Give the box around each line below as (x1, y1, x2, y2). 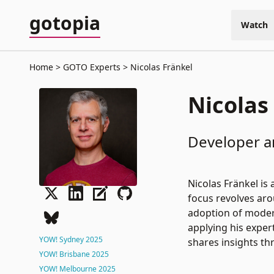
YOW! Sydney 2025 (39, 234, 103, 245)
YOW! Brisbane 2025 (39, 249, 109, 259)
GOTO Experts (61, 61, 123, 73)
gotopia (29, 10, 100, 35)
